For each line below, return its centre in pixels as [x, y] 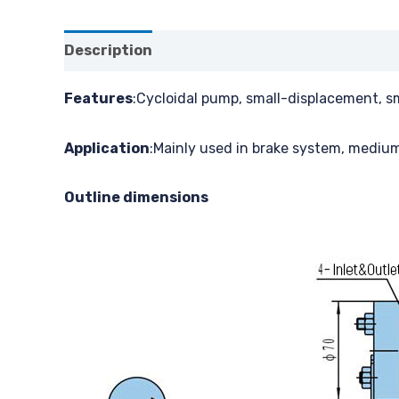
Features [98, 98]
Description [108, 50]
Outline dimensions [136, 198]
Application [107, 148]
